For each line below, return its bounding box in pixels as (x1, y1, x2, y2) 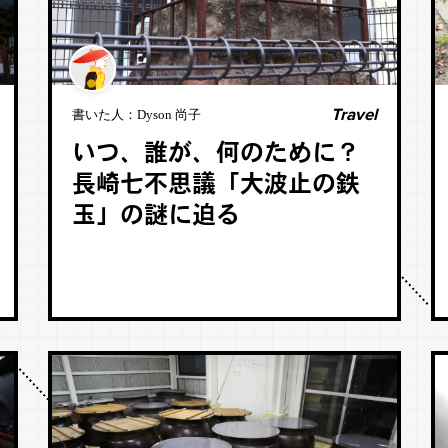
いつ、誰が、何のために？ (71, 143, 360, 167)
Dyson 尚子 (136, 107, 201, 122)
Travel (330, 104, 377, 125)
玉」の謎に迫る (71, 205, 240, 229)
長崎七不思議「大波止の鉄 (71, 174, 360, 198)
